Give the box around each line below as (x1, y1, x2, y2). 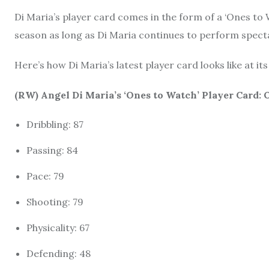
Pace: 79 (26, 169, 64, 182)
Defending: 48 (26, 247, 91, 259)
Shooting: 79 (26, 195, 83, 208)
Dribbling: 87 (26, 118, 83, 130)
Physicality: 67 (26, 221, 89, 234)
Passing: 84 (26, 144, 78, 156)
